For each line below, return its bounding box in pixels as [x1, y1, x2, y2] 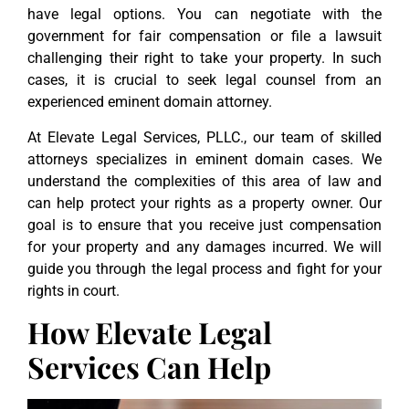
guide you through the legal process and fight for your [27, 259, 382, 278]
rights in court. [27, 281, 120, 299]
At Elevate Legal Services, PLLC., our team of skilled [27, 128, 382, 146]
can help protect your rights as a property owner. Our [27, 194, 382, 212]
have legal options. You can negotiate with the [27, 5, 382, 24]
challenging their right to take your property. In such [27, 49, 382, 68]
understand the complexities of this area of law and [27, 172, 382, 190]
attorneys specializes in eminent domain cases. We [27, 150, 382, 168]
